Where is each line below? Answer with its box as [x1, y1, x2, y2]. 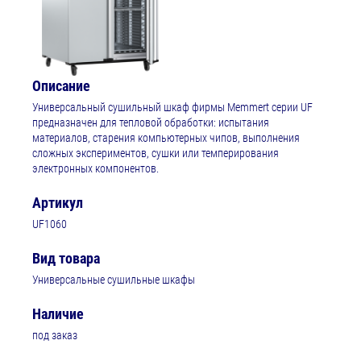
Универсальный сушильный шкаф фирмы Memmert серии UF [32, 101, 313, 114]
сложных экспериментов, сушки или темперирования [32, 147, 279, 160]
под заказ [32, 329, 77, 342]
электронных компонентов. [32, 162, 161, 176]
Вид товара [32, 250, 100, 268]
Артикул [32, 194, 83, 212]
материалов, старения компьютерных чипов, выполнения [32, 131, 300, 145]
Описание [32, 77, 90, 95]
